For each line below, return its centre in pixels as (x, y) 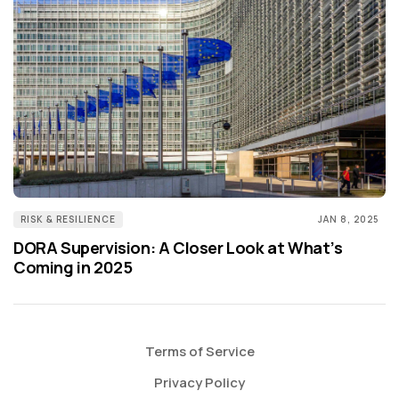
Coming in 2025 (73, 267)
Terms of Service (199, 351)
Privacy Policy (199, 383)
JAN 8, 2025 (348, 219)
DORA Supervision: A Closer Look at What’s (178, 247)
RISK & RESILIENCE (68, 219)
